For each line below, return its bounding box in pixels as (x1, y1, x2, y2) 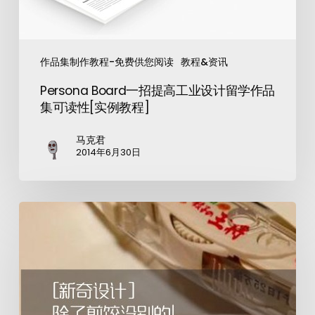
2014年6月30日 (75, 145, 141, 159)
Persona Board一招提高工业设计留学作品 (39, 82, 276, 99)
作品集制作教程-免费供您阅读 (39, 54, 174, 69)
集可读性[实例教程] (39, 98, 150, 116)
